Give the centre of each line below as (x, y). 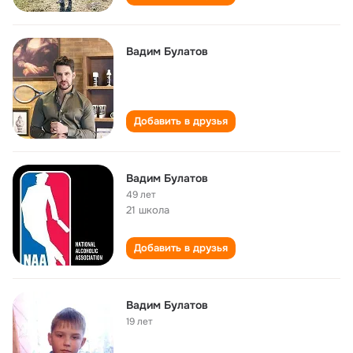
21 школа (148, 210)
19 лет (139, 321)
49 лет (141, 195)
